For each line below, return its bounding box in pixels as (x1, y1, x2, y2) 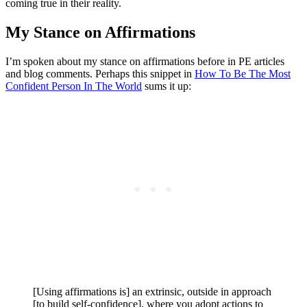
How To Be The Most (195, 67, 291, 79)
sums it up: (142, 79, 191, 92)
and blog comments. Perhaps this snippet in (5, 67, 195, 79)
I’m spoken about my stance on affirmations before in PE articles (5, 55, 284, 67)
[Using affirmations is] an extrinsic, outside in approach (33, 285, 271, 297)
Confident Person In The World (5, 79, 142, 92)
